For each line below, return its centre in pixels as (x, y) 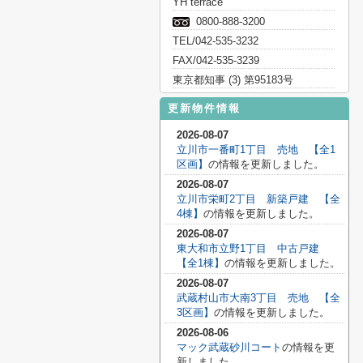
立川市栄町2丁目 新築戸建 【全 (258, 199)
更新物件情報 (204, 108)
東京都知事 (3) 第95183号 (233, 80)
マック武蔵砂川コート (229, 347)
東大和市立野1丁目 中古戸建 (253, 248)
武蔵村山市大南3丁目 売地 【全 (258, 298)
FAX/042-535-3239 (216, 60)
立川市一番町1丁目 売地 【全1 (256, 149)
